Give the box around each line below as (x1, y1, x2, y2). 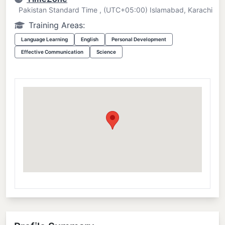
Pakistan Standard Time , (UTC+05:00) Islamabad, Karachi (19, 5, 212, 14)
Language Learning (21, 36, 68, 42)
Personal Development (111, 36, 166, 42)
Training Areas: (29, 20, 85, 30)
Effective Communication (21, 48, 83, 55)
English (81, 36, 98, 42)
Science (96, 48, 116, 55)
